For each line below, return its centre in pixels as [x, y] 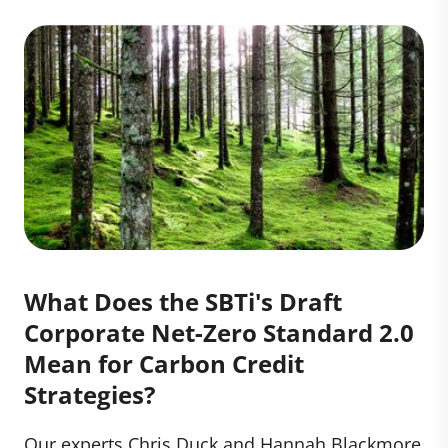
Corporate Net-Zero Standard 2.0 [219, 332]
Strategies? [89, 394]
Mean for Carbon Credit [164, 363]
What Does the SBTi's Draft [183, 301]
